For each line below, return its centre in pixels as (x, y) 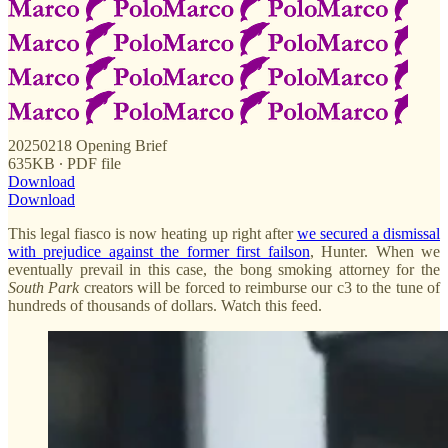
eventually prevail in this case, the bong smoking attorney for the (224, 269)
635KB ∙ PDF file (64, 163)
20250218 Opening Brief (87, 145)
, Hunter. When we (375, 251)
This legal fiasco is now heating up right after (152, 233)
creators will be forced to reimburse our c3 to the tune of (260, 287)
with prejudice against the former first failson (159, 251)
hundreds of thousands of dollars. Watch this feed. (165, 305)
